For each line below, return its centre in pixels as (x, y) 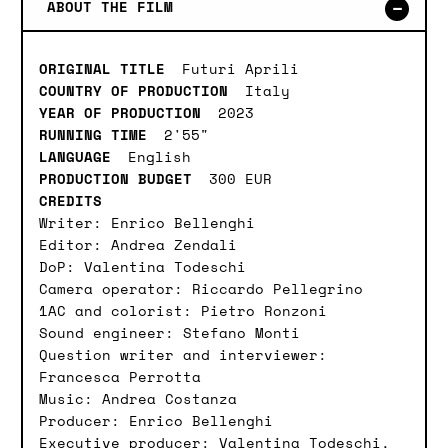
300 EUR (240, 179)
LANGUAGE (79, 157)
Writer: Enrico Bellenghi (147, 223)
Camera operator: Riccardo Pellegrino (201, 289)
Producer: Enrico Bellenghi (156, 421)
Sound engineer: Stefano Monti (169, 333)
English (159, 157)
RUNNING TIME (97, 135)
